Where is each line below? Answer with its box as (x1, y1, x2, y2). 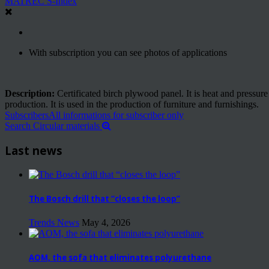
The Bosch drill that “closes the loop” (29, 193, 180, 204)
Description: (5, 88, 55, 99)
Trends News (29, 217, 79, 228)
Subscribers (5, 110, 49, 121)
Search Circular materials (5, 121, 102, 131)
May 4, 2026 (82, 217, 130, 228)
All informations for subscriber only (49, 110, 184, 121)
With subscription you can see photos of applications (29, 47, 227, 58)
